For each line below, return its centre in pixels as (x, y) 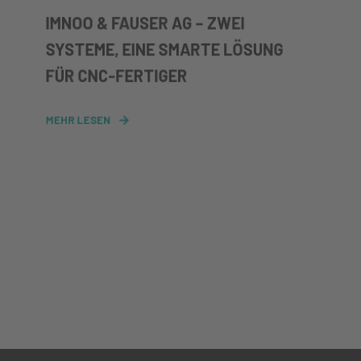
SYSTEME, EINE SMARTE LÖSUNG (164, 49)
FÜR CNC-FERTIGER (116, 75)
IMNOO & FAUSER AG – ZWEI (145, 23)
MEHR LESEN (78, 120)
